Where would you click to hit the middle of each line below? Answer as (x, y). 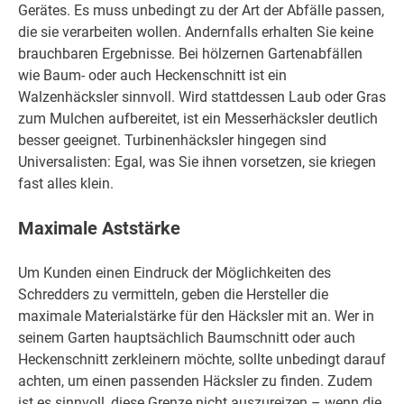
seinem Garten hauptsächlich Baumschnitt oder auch (187, 337)
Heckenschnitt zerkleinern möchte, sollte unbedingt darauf (202, 359)
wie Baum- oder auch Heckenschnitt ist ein (152, 75)
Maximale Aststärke (99, 229)
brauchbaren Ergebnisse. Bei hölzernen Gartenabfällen (190, 53)
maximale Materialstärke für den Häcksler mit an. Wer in (196, 316)
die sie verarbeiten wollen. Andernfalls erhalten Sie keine (196, 32)
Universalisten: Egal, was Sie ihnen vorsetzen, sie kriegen (197, 161)
